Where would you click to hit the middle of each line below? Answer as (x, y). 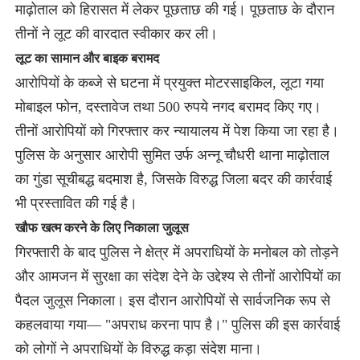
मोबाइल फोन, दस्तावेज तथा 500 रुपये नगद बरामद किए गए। (168, 106)
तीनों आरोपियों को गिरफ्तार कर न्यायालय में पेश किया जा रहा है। (177, 131)
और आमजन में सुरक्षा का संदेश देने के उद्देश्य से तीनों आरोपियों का (178, 276)
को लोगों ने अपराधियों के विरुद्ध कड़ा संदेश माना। (138, 348)
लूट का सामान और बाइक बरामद (87, 58)
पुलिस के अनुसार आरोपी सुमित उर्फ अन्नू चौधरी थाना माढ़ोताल (172, 155)
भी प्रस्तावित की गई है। (76, 203)
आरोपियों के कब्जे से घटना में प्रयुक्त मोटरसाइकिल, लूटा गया (169, 82)
